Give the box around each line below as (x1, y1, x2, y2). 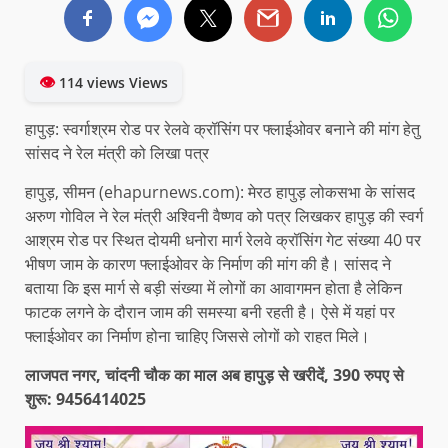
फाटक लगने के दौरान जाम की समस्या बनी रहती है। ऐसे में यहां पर (25, 301, 395, 324)
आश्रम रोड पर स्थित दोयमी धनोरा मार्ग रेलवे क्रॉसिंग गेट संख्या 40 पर (25, 229, 421, 252)
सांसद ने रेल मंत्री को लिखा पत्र (25, 142, 209, 165)
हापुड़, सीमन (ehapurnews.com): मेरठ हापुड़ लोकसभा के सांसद (25, 181, 415, 204)
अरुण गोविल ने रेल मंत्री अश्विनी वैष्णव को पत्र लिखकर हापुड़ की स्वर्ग (25, 205, 423, 228)
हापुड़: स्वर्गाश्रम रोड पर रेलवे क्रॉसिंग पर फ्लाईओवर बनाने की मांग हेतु (25, 118, 420, 141)
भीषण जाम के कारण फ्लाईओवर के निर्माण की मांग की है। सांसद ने (25, 253, 391, 276)
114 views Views (55, 73, 168, 93)
